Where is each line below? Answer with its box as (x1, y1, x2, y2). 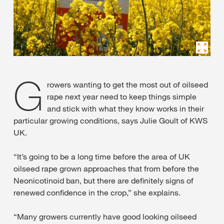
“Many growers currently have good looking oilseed (13, 211, 196, 221)
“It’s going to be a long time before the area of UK (13, 151, 190, 161)
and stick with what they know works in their (47, 103, 204, 113)
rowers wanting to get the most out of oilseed (47, 79, 208, 89)
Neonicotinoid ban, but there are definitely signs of (13, 175, 193, 185)
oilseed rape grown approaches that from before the (13, 163, 199, 173)
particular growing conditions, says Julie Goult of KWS (13, 115, 207, 125)
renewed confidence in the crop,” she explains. (13, 187, 180, 197)
